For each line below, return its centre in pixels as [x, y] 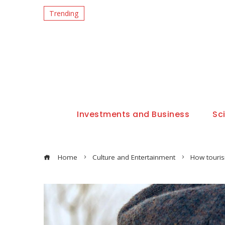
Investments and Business [133, 114]
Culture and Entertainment [134, 157]
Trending [64, 13]
